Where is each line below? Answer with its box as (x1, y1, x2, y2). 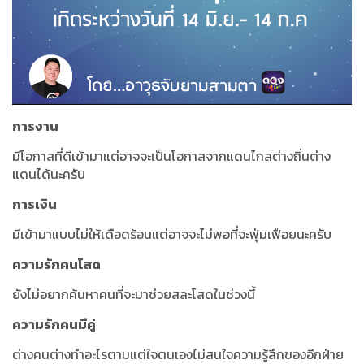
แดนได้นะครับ (12, 164, 85, 184)
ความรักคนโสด (12, 254, 101, 275)
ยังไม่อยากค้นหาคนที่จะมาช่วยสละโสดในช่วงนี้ (12, 284, 255, 305)
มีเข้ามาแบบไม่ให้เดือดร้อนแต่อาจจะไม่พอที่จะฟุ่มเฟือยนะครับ (12, 224, 331, 245)
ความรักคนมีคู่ (12, 314, 96, 335)
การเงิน (12, 194, 57, 214)
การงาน (12, 116, 58, 136)
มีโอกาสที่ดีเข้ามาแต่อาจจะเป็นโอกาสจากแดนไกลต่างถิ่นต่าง (12, 146, 331, 167)
